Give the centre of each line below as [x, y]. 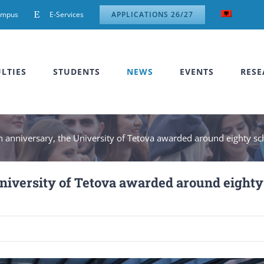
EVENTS [197, 72]
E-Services [67, 14]
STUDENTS [77, 72]
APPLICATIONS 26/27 [152, 14]
